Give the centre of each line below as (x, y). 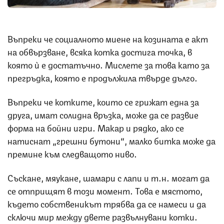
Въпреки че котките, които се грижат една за (103, 101)
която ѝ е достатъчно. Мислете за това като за (108, 64)
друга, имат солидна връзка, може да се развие (103, 114)
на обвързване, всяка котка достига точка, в (100, 51)
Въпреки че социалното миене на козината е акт (108, 38)
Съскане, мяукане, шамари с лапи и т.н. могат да (108, 177)
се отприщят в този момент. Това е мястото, (105, 190)
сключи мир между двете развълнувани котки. (102, 216)
